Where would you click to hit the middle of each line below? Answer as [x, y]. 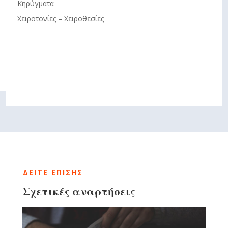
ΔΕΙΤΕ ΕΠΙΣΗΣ [53, 172]
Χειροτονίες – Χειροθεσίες [60, 19]
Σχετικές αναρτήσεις [79, 191]
